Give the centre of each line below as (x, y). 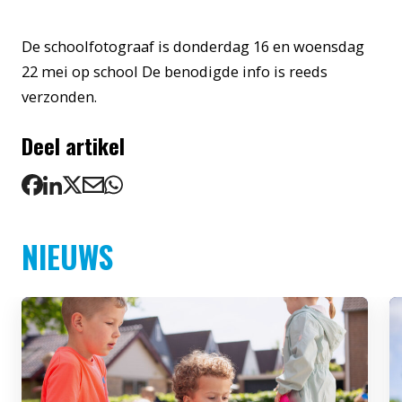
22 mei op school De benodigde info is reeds (175, 71)
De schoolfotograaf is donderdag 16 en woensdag (193, 46)
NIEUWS (67, 257)
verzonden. (59, 96)
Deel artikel (73, 146)
